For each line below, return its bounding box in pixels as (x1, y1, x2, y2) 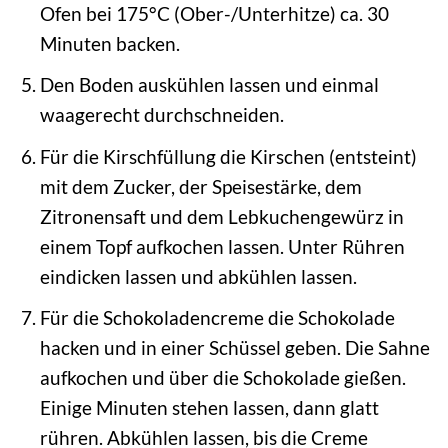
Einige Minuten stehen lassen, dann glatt (39, 396, 379, 420)
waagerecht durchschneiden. (39, 103, 284, 127)
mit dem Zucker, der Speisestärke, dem (39, 174, 362, 198)
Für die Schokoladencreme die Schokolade (39, 306, 395, 330)
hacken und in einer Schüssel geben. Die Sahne (39, 336, 430, 360)
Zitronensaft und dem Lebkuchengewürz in (39, 204, 404, 228)
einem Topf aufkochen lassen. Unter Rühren (39, 234, 405, 258)
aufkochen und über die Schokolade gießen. (39, 366, 406, 390)
